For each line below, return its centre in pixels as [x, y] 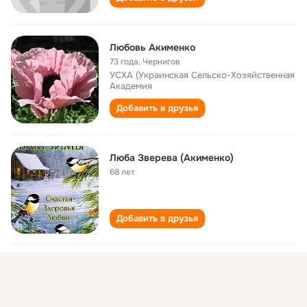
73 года [124, 62]
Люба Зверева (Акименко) [172, 158]
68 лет [122, 172]
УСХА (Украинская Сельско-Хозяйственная [202, 75]
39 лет [122, 282]
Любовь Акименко [152, 47]
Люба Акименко [147, 268]
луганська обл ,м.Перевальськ [199, 282]
